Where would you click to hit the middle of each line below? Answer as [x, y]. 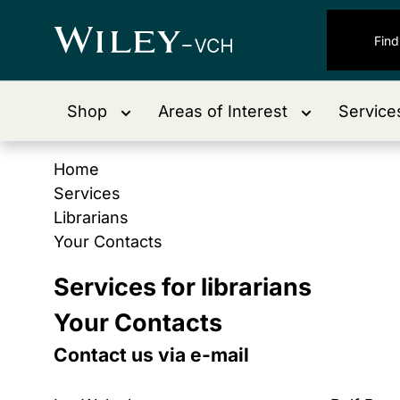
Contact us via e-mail [151, 355]
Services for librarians [183, 287]
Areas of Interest [223, 111]
